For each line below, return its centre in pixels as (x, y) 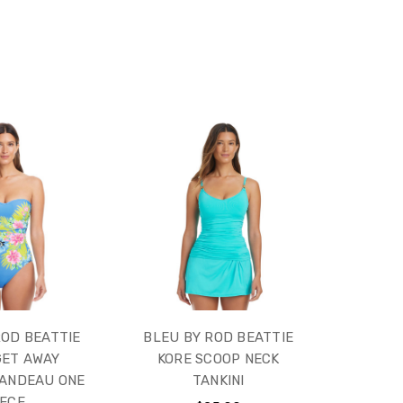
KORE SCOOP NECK (218, 359)
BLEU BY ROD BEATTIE (219, 338)
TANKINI (218, 381)
